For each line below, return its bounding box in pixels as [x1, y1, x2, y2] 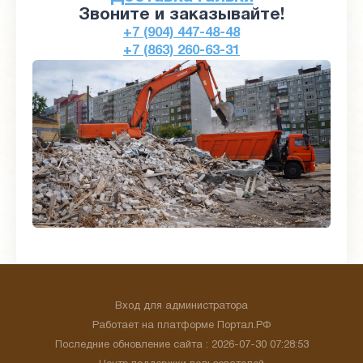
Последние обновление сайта [54, 340, 206, 350]
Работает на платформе [92, 321, 217, 331]
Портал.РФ [217, 321, 271, 331]
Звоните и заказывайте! [79, 7, 284, 23]
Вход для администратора [115, 301, 248, 311]
